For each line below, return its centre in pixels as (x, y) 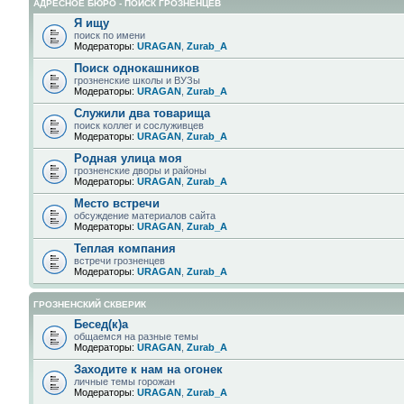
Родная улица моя (128, 158)
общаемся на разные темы (136, 336)
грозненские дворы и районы (140, 170)
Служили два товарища (142, 113)
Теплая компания (125, 248)
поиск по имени (110, 35)
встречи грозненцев (119, 260)
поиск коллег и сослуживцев (139, 125)
